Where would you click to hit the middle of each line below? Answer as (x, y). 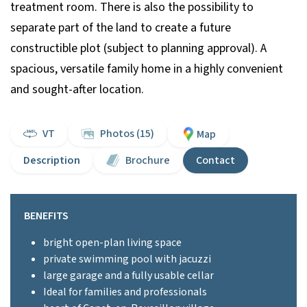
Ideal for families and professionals (125, 292)
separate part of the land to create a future (121, 28)
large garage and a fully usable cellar (128, 275)
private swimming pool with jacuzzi (127, 259)
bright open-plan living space (112, 243)
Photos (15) (127, 134)
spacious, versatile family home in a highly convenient (147, 69)
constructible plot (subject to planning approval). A (138, 48)
